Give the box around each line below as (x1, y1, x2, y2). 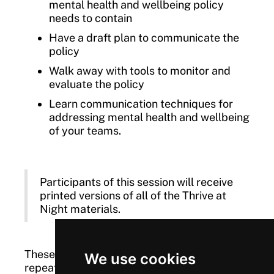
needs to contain (49, 11, 132, 24)
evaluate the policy (49, 77, 144, 91)
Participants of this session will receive (40, 175, 233, 188)
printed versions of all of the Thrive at (40, 188, 226, 202)
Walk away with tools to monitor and (49, 64, 231, 77)
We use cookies (84, 250, 196, 268)
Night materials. (40, 202, 120, 215)
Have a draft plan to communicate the (49, 31, 239, 44)
